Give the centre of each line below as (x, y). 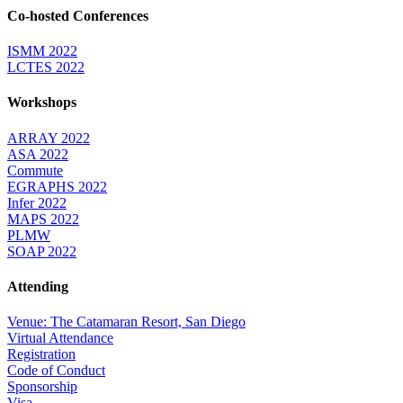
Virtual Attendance (60, 338)
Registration (41, 354)
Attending (38, 286)
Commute (35, 170)
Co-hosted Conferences (78, 15)
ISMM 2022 (42, 51)
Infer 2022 (37, 202)
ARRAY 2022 (49, 138)
